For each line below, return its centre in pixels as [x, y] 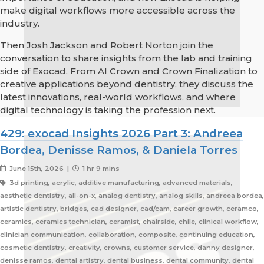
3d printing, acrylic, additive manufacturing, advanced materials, [120, 183]
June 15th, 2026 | [40, 169]
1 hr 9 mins [100, 169]
